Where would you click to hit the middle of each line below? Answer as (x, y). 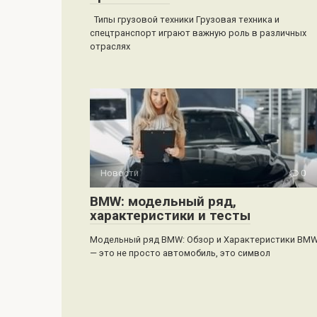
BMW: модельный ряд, (163, 201)
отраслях (110, 46)
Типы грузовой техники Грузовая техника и (185, 19)
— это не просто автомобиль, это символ (180, 253)
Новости (120, 173)
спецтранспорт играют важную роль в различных (198, 33)
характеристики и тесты (170, 215)
